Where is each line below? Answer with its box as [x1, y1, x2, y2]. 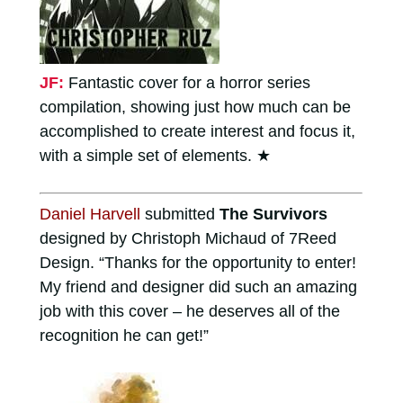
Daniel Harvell [39, 204, 140, 223]
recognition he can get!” [39, 326, 209, 345]
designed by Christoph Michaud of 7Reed [39, 228, 336, 247]
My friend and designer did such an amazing [39, 277, 357, 296]
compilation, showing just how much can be [39, 97, 351, 116]
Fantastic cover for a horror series [67, 73, 310, 92]
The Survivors [219, 204, 327, 223]
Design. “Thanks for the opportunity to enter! [39, 253, 356, 272]
